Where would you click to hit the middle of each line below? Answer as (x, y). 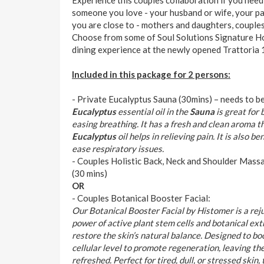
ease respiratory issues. (118, 148)
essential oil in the (154, 111)
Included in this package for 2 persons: (151, 74)
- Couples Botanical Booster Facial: (141, 198)
